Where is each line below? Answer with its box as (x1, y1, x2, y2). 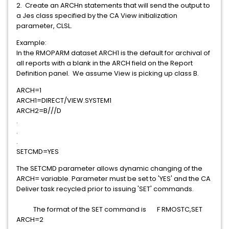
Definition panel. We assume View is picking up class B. (16, 68, 199, 78)
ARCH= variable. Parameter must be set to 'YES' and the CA (16, 174, 211, 184)
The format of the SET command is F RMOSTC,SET (16, 204, 202, 214)
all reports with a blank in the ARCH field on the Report (16, 58, 193, 68)
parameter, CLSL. (16, 21, 74, 31)
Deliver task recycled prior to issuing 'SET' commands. (16, 184, 194, 194)
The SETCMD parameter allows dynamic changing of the (16, 164, 202, 173)
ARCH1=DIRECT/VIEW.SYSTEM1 (16, 96, 159, 105)
